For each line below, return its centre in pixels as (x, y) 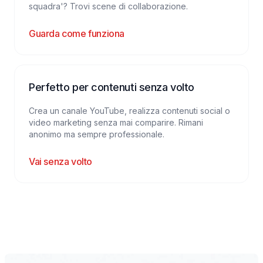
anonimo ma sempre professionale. (97, 134)
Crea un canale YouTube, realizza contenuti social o (129, 111)
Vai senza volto (60, 161)
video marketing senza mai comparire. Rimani (116, 122)
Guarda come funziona (77, 33)
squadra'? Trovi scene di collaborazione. (108, 6)
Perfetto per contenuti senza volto (112, 87)
